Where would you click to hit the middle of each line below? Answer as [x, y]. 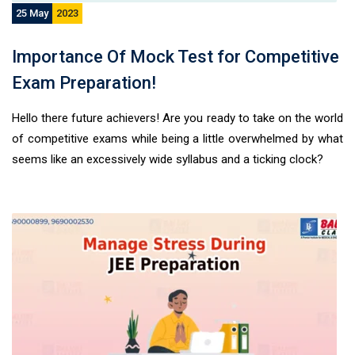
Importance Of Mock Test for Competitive [176, 57]
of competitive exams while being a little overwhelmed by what [177, 139]
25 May [32, 13]
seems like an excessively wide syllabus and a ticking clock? [168, 159]
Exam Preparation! [84, 83]
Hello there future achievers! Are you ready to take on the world [177, 118]
